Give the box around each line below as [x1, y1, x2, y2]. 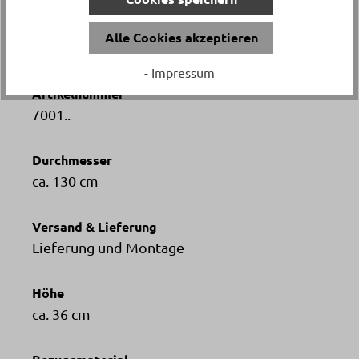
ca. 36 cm [32, 305, 91, 323]
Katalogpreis [32, 14, 112, 32]
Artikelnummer [32, 85, 124, 103]
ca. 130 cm [32, 172, 99, 190]
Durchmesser [32, 151, 112, 169]
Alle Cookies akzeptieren [104, 28, 258, 46]
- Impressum [144, 64, 215, 81]
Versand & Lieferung [32, 218, 157, 236]
